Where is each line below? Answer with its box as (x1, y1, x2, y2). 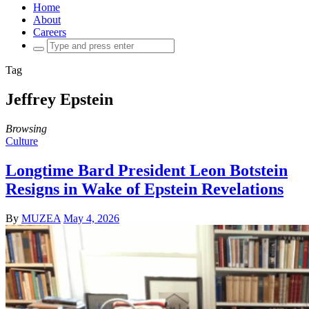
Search (32, 38, 62, 50)
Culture (6, 134, 38, 147)
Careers (33, 26, 66, 38)
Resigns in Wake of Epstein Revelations (6, 179, 283, 198)
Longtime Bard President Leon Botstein (6, 161, 288, 179)
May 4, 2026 (63, 212, 119, 224)
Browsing (6, 122, 47, 134)
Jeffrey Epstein (6, 90, 113, 108)
